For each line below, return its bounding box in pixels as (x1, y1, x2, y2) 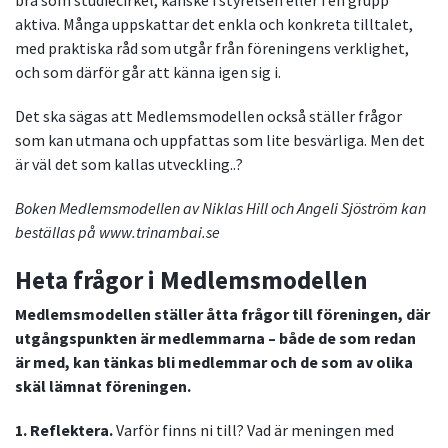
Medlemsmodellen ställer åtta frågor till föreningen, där (15, 304, 430, 325)
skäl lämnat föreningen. (15, 376, 191, 397)
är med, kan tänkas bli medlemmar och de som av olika (15, 352, 413, 373)
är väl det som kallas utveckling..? (15, 154, 243, 175)
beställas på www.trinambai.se (15, 222, 220, 243)
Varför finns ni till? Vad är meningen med (113, 420, 394, 441)
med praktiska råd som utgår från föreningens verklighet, (15, 38, 409, 59)
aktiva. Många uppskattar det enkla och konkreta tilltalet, (15, 14, 413, 35)
